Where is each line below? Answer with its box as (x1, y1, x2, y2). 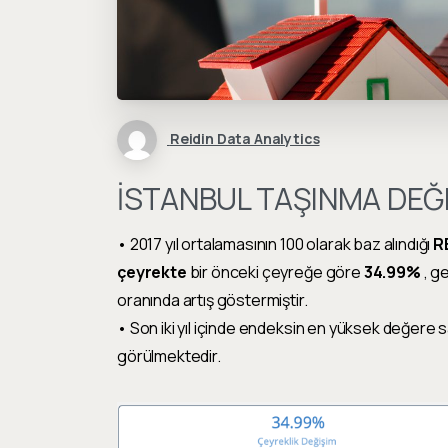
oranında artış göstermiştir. (117, 289, 308, 311)
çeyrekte (117, 261, 187, 283)
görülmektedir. (117, 345, 221, 367)
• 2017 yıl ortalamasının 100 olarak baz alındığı (117, 233, 434, 255)
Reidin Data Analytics (169, 129, 320, 149)
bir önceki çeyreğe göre (186, 261, 364, 283)
